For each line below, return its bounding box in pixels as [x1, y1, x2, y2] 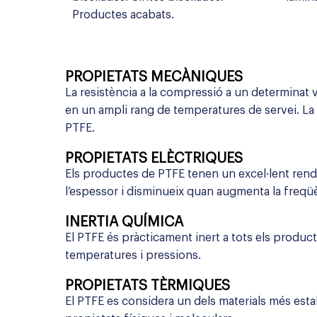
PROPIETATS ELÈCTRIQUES [65, 151, 243, 166]
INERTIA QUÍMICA [65, 215, 183, 230]
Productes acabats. [72, 9, 174, 21]
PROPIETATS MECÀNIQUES [65, 70, 243, 85]
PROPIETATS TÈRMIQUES [65, 279, 230, 294]
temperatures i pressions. [65, 250, 201, 262]
